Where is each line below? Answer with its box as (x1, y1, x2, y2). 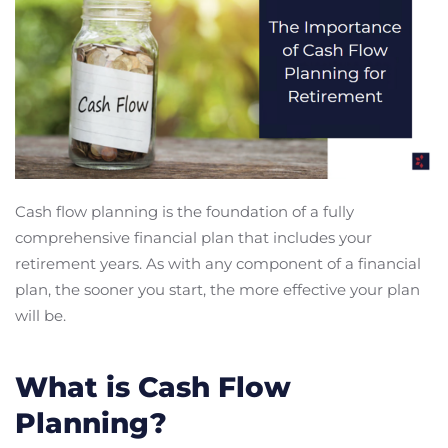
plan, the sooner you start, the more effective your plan (15, 279, 420, 299)
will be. (15, 305, 66, 325)
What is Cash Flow (15, 369, 291, 404)
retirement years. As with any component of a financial (15, 253, 421, 273)
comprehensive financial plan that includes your (15, 227, 372, 247)
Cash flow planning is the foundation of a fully (15, 201, 354, 221)
